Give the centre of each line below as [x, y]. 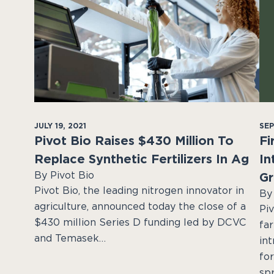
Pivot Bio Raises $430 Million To [134, 140]
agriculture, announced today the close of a [140, 206]
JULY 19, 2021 [60, 125]
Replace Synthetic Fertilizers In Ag [142, 159]
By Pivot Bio [64, 175]
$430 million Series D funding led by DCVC [140, 222]
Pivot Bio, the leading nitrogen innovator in [139, 190]
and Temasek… [70, 238]
